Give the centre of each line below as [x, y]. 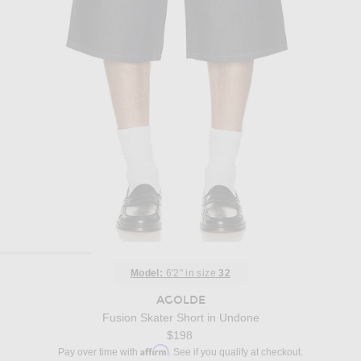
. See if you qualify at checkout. [236, 353]
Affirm [154, 351]
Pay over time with [99, 353]
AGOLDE [180, 301]
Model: [147, 274]
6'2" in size [191, 274]
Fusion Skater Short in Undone [180, 318]
